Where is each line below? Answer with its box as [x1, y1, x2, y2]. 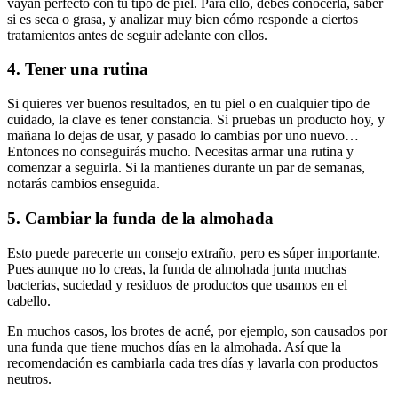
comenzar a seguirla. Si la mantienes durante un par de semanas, [7, 160, 365, 176]
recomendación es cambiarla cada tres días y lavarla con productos [7, 354, 378, 370]
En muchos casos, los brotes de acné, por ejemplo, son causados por [7, 322, 387, 338]
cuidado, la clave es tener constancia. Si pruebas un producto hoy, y [7, 112, 385, 128]
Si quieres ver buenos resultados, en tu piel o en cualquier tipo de [7, 96, 370, 112]
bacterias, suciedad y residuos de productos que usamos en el [7, 276, 347, 292]
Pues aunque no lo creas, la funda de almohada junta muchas [7, 260, 346, 276]
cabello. [7, 292, 51, 308]
